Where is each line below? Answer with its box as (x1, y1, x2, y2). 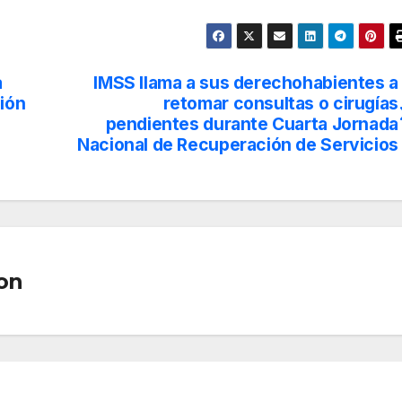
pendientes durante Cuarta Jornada (105, 113, 398, 135)
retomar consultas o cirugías (162, 92, 398, 115)
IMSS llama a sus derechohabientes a (93, 72, 398, 94)
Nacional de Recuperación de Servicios (77, 134, 398, 156)
